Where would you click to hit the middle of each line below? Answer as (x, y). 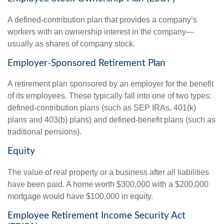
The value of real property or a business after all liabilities (108, 172)
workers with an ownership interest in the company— (101, 31)
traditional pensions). (44, 132)
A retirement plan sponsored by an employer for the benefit (110, 84)
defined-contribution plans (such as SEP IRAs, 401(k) (102, 108)
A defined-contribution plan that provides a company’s (102, 19)
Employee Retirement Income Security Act (96, 216)
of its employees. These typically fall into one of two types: (109, 96)
